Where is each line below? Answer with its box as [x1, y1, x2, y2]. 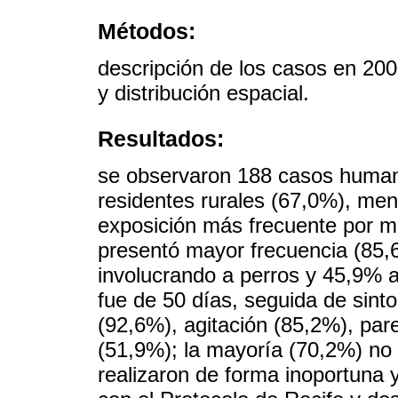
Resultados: [98, 126, 224, 152]
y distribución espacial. [98, 80, 309, 105]
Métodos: [98, 18, 195, 44]
